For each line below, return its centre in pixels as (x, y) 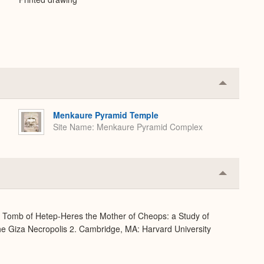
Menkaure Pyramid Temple (106, 115)
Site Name (72, 127)
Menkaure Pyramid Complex (150, 127)
